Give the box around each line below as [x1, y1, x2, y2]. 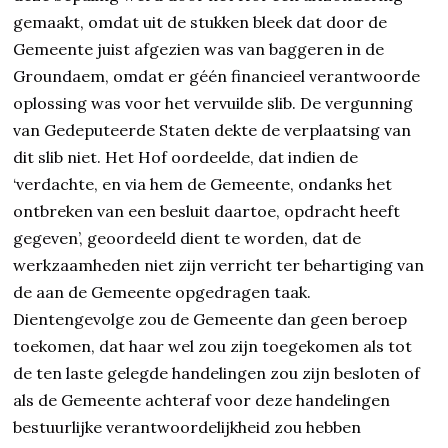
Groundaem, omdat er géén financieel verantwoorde [13, 66, 421, 87]
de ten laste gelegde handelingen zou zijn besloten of [13, 363, 421, 384]
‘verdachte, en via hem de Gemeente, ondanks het [13, 174, 393, 195]
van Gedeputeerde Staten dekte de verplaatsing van [13, 120, 412, 141]
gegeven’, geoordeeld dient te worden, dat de [13, 228, 362, 249]
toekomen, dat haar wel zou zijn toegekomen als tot [13, 336, 413, 357]
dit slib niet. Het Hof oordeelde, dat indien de [13, 147, 359, 168]
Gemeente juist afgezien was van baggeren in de [13, 39, 385, 60]
